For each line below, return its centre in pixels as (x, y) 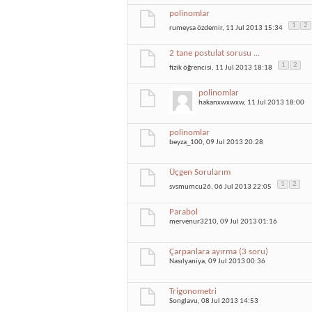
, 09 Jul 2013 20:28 (233, 142)
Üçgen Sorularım (200, 172)
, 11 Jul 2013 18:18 (243, 68)
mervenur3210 (193, 222)
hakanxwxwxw (221, 103)
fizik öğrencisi (190, 68)
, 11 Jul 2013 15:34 (253, 28)
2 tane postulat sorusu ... (214, 53)
